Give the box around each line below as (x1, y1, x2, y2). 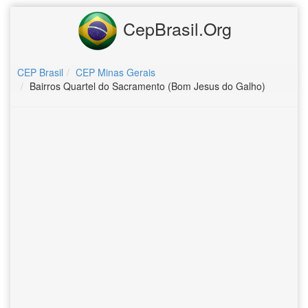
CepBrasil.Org (118, 15, 232, 41)
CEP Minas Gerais (76, 65, 155, 79)
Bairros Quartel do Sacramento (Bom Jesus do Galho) (30, 79, 265, 93)
